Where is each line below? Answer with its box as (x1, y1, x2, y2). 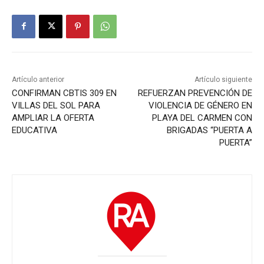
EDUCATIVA (12, 124, 57, 136)
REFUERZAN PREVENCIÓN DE (137, 87, 252, 98)
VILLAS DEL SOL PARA (12, 100, 100, 111)
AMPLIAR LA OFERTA (12, 112, 94, 123)
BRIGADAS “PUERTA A (166, 124, 252, 136)
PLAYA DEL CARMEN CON (151, 112, 252, 123)
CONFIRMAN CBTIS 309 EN (12, 87, 117, 98)
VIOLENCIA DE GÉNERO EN (148, 100, 252, 111)
